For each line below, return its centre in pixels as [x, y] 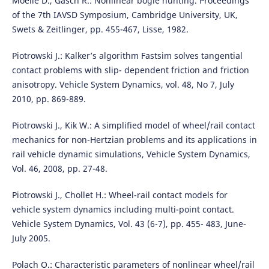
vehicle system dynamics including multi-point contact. [123, 210]
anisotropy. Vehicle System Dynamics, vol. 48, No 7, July [123, 85]
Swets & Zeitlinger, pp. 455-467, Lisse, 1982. [100, 29]
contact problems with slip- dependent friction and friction [130, 70]
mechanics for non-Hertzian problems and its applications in [134, 140]
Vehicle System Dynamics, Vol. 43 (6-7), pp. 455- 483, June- [129, 224]
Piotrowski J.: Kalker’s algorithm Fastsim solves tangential [127, 56]
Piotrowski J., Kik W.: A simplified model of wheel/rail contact [133, 125]
